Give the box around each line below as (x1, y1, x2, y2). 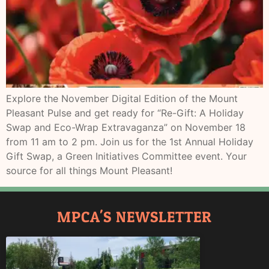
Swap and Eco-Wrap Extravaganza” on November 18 (6, 121, 246, 134)
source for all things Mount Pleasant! (6, 165, 172, 177)
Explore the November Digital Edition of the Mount (6, 92, 238, 105)
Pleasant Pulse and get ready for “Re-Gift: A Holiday (6, 107, 244, 119)
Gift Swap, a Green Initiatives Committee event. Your (6, 150, 247, 163)
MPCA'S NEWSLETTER (57, 207, 212, 226)
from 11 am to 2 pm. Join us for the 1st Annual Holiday (6, 136, 253, 148)
